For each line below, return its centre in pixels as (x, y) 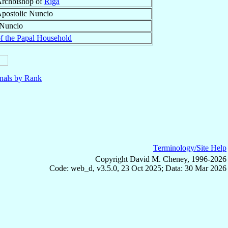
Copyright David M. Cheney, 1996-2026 (161, 159)
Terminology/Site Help (190, 148)
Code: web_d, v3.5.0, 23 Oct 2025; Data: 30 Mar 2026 (138, 168)
